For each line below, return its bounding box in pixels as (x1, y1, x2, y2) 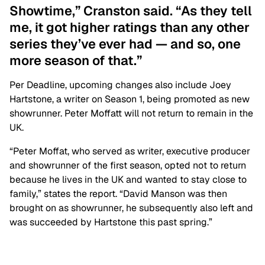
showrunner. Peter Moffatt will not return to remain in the (9, 107, 253, 119)
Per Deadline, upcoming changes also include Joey (9, 79, 231, 91)
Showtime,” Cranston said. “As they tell (9, 2, 252, 19)
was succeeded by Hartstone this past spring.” (9, 216, 212, 228)
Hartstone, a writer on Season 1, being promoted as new (9, 93, 250, 105)
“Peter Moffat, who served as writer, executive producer (9, 145, 250, 157)
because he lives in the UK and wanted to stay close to (9, 173, 247, 186)
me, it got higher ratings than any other (9, 19, 250, 35)
